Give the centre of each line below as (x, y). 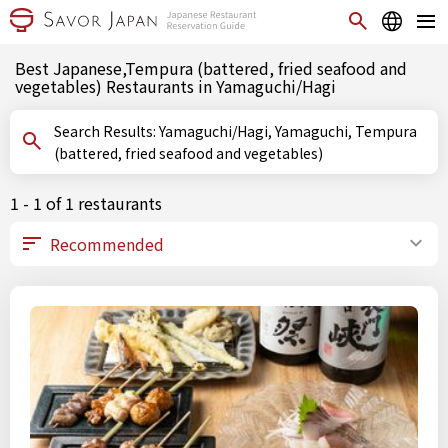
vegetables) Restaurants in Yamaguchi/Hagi (175, 86)
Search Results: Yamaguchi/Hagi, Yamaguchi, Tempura (106, 131)
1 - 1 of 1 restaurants (86, 203)
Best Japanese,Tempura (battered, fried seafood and (211, 68)
